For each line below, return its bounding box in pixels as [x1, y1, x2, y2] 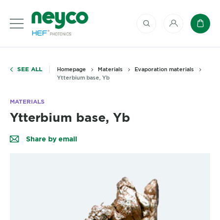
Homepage [57, 66, 86, 73]
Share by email [24, 135, 77, 143]
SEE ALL [17, 65, 42, 73]
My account [173, 23, 213, 31]
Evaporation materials [135, 66, 194, 73]
